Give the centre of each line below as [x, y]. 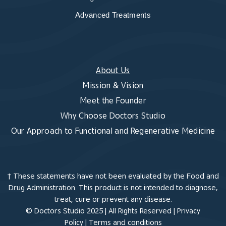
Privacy [189, 211]
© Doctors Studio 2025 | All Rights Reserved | [101, 211]
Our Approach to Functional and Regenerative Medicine [113, 131]
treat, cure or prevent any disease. [113, 199]
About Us [113, 70]
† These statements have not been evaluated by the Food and [113, 176]
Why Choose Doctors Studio [113, 116]
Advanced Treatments [113, 15]
